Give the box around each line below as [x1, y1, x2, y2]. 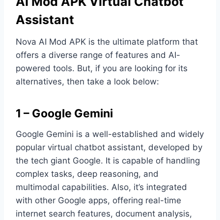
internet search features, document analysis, [16, 208, 192, 219]
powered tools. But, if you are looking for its [16, 63, 188, 73]
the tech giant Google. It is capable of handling [16, 155, 200, 165]
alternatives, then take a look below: [16, 76, 159, 86]
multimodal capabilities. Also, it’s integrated [16, 182, 187, 192]
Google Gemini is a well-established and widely [16, 129, 204, 139]
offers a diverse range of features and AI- [16, 50, 180, 60]
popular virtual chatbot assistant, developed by [16, 142, 202, 152]
